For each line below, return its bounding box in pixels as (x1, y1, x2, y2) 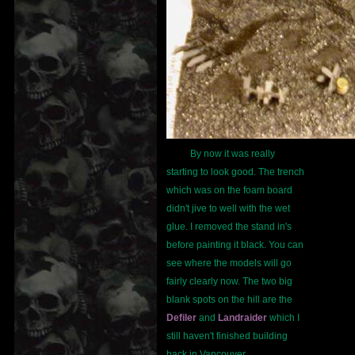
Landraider (218, 312, 267, 324)
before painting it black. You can (166, 239, 303, 251)
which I (267, 312, 300, 324)
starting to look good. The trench (166, 166, 304, 178)
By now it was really (190, 148, 275, 160)
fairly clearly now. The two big (166, 276, 292, 288)
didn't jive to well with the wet (166, 203, 290, 215)
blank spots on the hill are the (166, 294, 292, 306)
